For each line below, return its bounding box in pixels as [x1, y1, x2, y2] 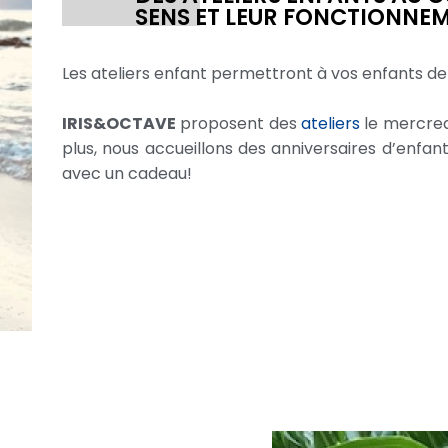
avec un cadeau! [62, 161, 192, 185]
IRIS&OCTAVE [62, 111, 176, 135]
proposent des [176, 111, 301, 135]
